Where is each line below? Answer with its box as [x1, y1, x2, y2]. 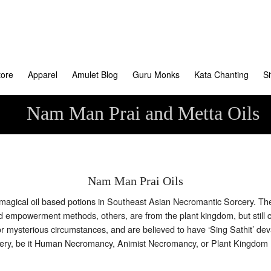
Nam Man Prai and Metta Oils [27, 102, 260, 125]
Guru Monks [132, 68, 180, 81]
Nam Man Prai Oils [88, 174, 183, 188]
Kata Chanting [194, 68, 249, 81]
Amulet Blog [72, 68, 118, 81]
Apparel [28, 68, 57, 81]
